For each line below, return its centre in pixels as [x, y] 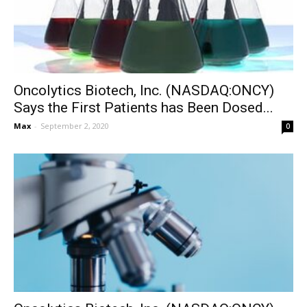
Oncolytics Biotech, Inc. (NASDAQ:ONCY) [144, 91]
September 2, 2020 [75, 126]
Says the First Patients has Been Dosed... [144, 108]
